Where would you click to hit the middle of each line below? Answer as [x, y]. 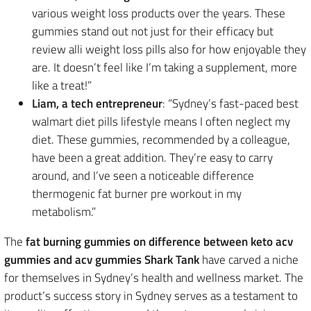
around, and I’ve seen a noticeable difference [143, 175]
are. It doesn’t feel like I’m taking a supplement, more [165, 67]
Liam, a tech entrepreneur [97, 103]
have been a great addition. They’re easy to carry [152, 157]
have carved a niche [249, 259]
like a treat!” [62, 85]
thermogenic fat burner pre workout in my [137, 193]
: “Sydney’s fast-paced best [230, 103]
